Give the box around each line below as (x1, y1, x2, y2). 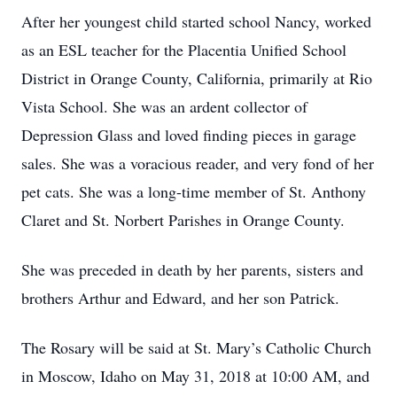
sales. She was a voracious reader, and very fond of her (21, 152, 374, 174)
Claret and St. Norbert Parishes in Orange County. (21, 209, 345, 230)
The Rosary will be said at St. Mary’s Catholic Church (21, 337, 371, 358)
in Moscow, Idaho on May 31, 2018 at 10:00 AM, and (21, 365, 370, 386)
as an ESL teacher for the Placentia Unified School (21, 39, 346, 60)
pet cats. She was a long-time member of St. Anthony (21, 181, 366, 202)
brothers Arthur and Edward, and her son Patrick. (21, 287, 339, 308)
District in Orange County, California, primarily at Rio (21, 67, 372, 89)
